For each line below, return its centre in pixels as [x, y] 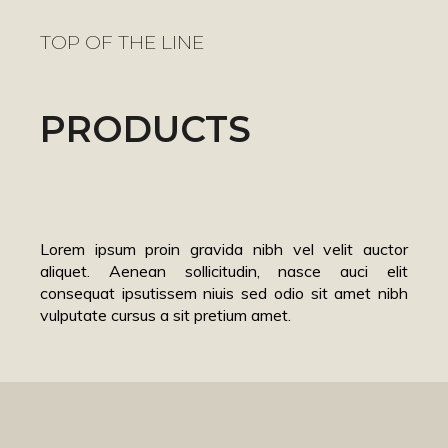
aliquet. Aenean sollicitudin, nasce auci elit [224, 270]
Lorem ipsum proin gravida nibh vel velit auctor [224, 248]
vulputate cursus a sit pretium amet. [165, 314]
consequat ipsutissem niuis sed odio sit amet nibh [224, 292]
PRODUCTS [145, 129]
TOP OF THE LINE [122, 43]
